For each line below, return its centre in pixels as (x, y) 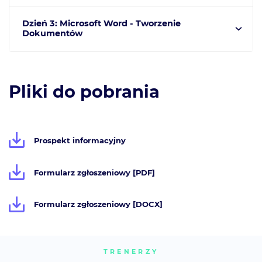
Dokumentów (52, 34)
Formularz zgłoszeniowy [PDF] (95, 172)
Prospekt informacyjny (80, 140)
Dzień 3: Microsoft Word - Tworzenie (101, 24)
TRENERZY (131, 251)
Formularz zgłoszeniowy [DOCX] (99, 204)
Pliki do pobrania (84, 92)
